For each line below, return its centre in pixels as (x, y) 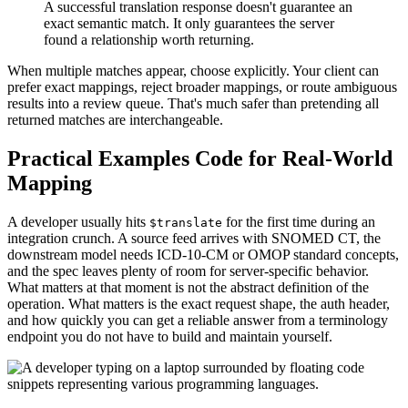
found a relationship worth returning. (149, 39)
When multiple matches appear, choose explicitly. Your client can (193, 70)
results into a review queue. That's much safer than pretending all (193, 103)
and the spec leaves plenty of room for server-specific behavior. (188, 270)
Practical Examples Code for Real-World (200, 158)
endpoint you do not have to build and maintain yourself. (170, 336)
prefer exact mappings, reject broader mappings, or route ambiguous (202, 87)
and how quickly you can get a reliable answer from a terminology (198, 320)
